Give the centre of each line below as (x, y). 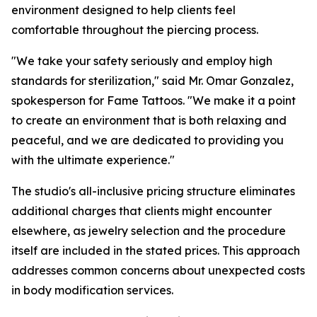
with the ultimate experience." (93, 160)
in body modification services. (92, 290)
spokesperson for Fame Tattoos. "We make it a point (154, 101)
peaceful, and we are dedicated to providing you (148, 140)
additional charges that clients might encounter (142, 211)
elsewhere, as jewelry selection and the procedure (149, 231)
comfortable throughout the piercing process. (135, 30)
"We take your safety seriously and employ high (142, 61)
